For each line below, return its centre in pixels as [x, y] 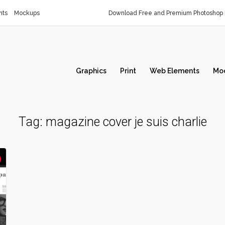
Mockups [27, 13]
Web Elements [175, 71]
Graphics [91, 71]
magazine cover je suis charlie [126, 122]
